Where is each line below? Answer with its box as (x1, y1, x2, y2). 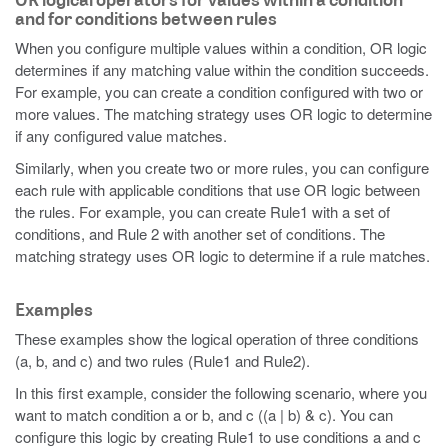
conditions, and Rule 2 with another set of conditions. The (15, 223, 385, 244)
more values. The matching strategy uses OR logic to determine (15, 103, 432, 124)
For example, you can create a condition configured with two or (15, 81, 423, 102)
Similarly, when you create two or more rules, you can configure (15, 157, 429, 178)
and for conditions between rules (15, 6, 277, 30)
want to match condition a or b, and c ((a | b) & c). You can (15, 404, 393, 425)
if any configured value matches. (15, 125, 227, 146)
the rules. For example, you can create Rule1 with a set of (15, 201, 390, 222)
